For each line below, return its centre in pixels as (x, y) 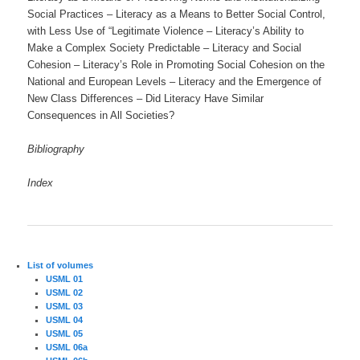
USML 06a (66, 348)
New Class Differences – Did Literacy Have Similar (146, 98)
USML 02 (64, 293)
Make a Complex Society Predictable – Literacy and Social (165, 47)
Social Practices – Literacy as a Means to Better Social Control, (177, 14)
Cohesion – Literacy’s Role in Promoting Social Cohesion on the (176, 64)
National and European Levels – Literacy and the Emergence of (175, 81)
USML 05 (64, 334)
